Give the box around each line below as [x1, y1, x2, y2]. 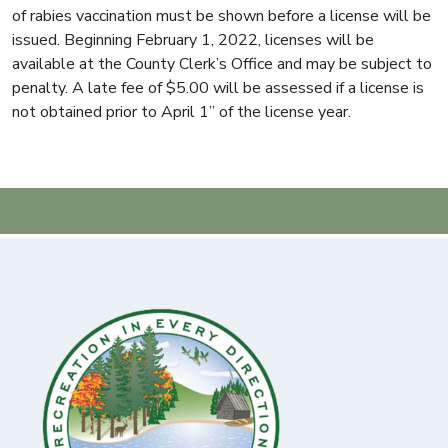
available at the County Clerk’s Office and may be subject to [12, 52, 432, 75]
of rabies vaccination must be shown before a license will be [12, 4, 431, 27]
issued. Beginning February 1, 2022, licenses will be [12, 28, 374, 51]
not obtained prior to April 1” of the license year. [12, 100, 351, 123]
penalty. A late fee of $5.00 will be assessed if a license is [12, 76, 424, 99]
